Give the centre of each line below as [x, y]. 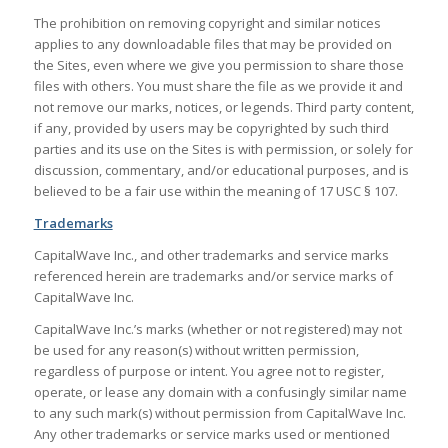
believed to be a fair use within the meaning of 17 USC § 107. [215, 190]
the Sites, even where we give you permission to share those [218, 64]
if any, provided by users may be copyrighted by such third [211, 127]
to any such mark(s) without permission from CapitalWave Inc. [219, 412]
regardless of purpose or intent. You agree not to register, [208, 370]
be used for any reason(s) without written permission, [196, 349]
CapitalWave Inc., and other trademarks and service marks [211, 254]
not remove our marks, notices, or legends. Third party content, [223, 106]
